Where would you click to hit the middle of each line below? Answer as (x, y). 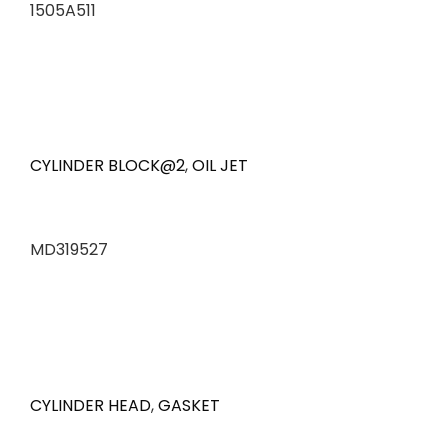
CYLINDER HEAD (90, 406)
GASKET (189, 406)
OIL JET (220, 166)
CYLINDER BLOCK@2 (107, 166)
